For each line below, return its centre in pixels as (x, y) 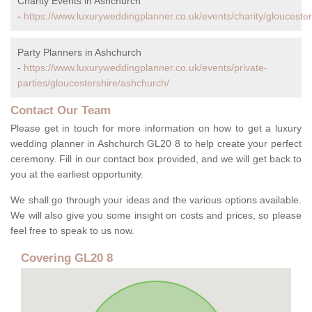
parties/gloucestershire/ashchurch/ (93, 83)
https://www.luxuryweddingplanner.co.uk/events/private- (146, 68)
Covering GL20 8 (67, 258)
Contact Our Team (61, 111)
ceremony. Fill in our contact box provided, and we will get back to (156, 159)
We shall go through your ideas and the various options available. (156, 200)
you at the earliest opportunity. (77, 174)
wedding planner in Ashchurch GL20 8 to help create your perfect (156, 144)
